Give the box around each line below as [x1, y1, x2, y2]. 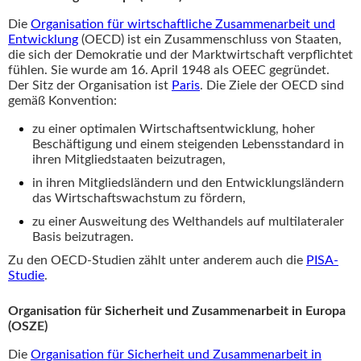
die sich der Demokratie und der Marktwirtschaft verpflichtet [8, 48, 353, 61]
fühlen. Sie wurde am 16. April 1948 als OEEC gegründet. [8, 63, 330, 77]
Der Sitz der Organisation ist [8, 78, 172, 92]
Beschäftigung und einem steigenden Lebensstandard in [32, 137, 344, 151]
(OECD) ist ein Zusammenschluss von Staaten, [78, 32, 342, 46]
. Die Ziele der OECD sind [200, 78, 344, 92]
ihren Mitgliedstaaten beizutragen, [32, 152, 226, 166]
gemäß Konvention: [8, 93, 117, 107]
